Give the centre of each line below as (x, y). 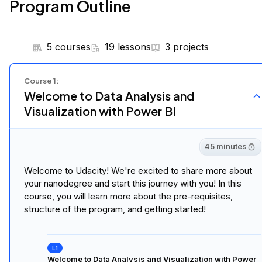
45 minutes (226, 146)
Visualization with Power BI (100, 111)
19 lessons (128, 46)
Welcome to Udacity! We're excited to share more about (138, 170)
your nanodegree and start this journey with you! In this (133, 183)
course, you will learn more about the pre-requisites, (128, 196)
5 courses (69, 46)
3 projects (187, 46)
